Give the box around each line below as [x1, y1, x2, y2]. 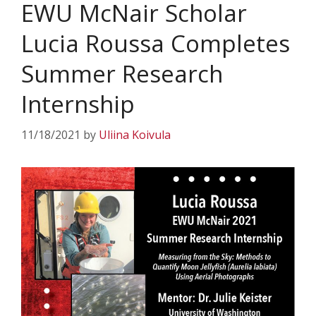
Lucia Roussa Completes [21, 28, 290, 59]
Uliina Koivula [99, 127, 171, 142]
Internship [21, 88, 135, 120]
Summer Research [21, 58, 223, 90]
